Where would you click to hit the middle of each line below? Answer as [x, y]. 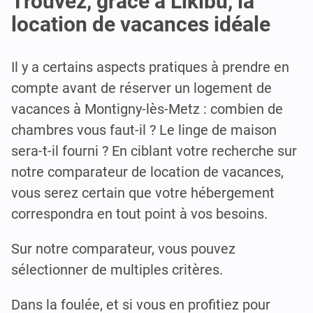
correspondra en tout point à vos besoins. [139, 214]
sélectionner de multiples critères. [117, 270]
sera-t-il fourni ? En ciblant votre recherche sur [154, 151]
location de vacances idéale [141, 24]
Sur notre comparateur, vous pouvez [123, 249]
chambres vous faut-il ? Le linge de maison [144, 130]
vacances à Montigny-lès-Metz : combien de [147, 109]
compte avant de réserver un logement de [141, 88]
